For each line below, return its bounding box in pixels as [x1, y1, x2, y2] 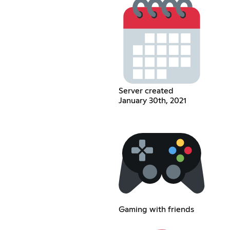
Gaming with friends [118, 205, 194, 214]
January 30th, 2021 [118, 96, 186, 105]
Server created [118, 86, 174, 95]
